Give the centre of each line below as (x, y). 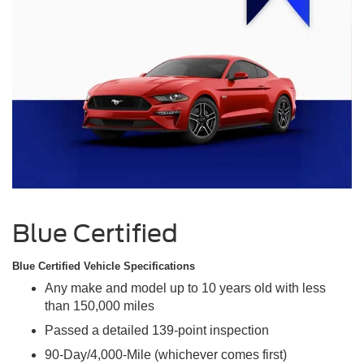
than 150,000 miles (100, 305)
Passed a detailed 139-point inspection (157, 330)
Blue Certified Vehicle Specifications (104, 266)
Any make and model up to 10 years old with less (185, 288)
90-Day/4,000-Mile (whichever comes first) (166, 354)
